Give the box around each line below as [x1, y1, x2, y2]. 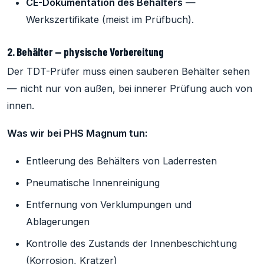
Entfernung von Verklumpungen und [26, 198, 192, 210]
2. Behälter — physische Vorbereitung [7, 45, 164, 59]
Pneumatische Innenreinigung [26, 176, 160, 189]
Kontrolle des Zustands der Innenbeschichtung [26, 237, 237, 249]
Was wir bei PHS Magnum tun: [7, 127, 147, 140]
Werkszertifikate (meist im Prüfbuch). [26, 14, 194, 26]
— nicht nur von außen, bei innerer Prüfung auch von [7, 82, 252, 95]
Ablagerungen [26, 215, 90, 227]
